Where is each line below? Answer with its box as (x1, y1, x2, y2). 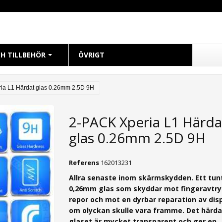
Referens (69, 158, 99, 167)
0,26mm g (69, 184, 104, 194)
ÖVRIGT (78, 50, 105, 60)
